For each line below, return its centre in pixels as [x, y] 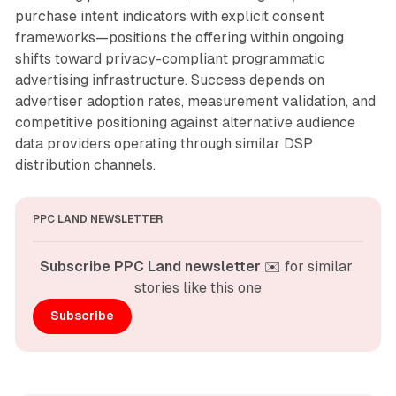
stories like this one [198, 287]
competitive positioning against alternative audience [185, 122]
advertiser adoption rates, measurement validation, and [195, 101]
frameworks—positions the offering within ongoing [179, 37]
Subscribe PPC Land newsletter [150, 266]
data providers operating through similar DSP [164, 143]
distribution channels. [85, 164]
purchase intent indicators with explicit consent [169, 16]
